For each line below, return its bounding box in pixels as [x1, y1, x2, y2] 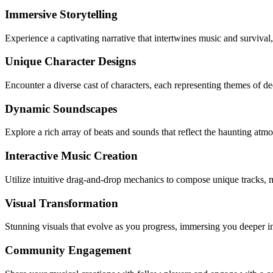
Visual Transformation [5, 196, 118, 210]
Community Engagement [5, 243, 131, 257]
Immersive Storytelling [5, 7, 118, 21]
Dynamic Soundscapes [5, 102, 117, 115]
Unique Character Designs [5, 55, 136, 68]
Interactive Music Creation [5, 149, 138, 163]
